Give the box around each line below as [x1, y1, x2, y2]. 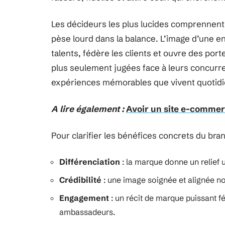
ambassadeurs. [59, 207, 115, 217]
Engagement [59, 193, 109, 203]
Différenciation [59, 157, 120, 167]
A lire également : [51, 103, 124, 114]
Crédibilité [59, 175, 101, 185]
